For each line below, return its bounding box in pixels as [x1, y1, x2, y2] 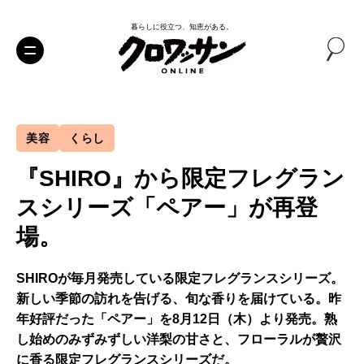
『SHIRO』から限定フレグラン [16, 166, 344, 191]
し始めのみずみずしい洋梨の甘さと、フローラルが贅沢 [16, 332, 341, 346]
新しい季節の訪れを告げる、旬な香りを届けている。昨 [16, 292, 341, 305]
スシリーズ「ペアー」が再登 [16, 195, 318, 220]
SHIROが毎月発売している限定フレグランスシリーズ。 [16, 271, 344, 285]
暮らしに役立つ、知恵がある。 [131, 23, 233, 31]
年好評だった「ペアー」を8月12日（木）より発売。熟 [16, 312, 337, 326]
